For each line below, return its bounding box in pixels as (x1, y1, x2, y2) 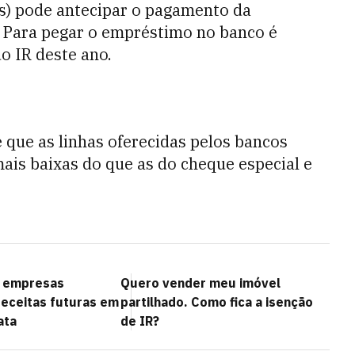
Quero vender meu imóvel (120, 275, 281, 291)
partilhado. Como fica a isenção (120, 294, 313, 310)
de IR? (120, 313, 159, 329)
